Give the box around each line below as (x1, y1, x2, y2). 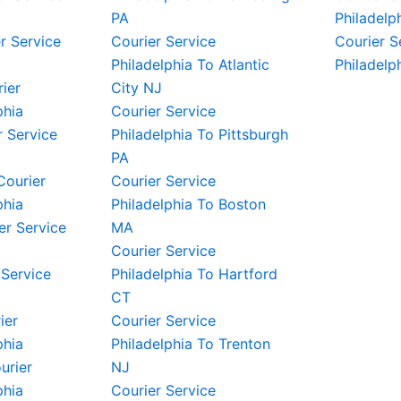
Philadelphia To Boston (111, 195, 266, 213)
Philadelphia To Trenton (111, 335, 270, 353)
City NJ (111, 79, 162, 97)
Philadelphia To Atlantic (111, 55, 269, 73)
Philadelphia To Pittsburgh (111, 125, 288, 143)
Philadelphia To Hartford (111, 265, 277, 283)
